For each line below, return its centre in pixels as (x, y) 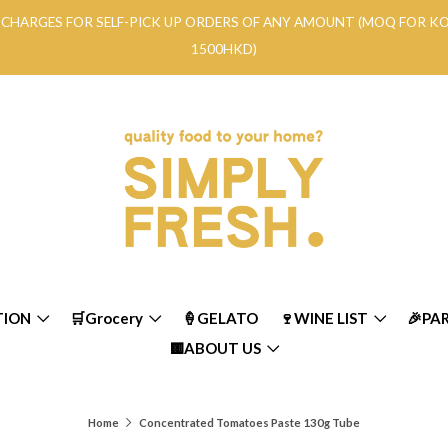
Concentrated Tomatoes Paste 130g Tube (249, 422)
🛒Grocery (106, 317)
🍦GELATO (219, 317)
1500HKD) (224, 49)
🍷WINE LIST (323, 317)
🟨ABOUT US (215, 347)
